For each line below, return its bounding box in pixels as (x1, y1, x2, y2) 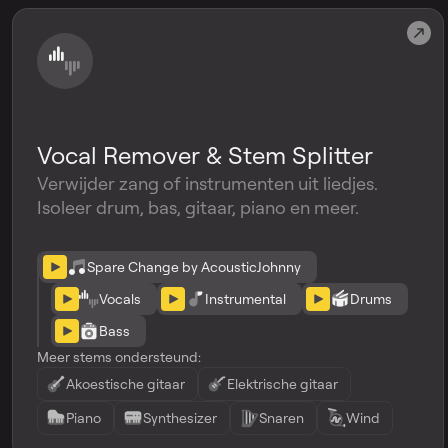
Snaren (259, 409, 304, 426)
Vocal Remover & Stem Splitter (37, 140, 373, 170)
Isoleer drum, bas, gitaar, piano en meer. (37, 196, 359, 218)
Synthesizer (143, 409, 217, 426)
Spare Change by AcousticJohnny (87, 258, 301, 275)
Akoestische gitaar (66, 375, 185, 392)
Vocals (99, 290, 141, 307)
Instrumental (205, 290, 286, 307)
